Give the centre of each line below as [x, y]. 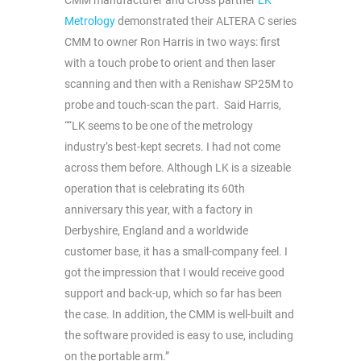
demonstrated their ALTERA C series [206, 21]
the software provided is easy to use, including [179, 336]
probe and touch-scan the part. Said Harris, [173, 105]
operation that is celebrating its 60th [155, 189]
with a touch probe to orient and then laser [170, 63]
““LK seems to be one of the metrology [159, 126]
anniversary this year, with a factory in [159, 210]
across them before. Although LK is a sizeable [178, 168]
